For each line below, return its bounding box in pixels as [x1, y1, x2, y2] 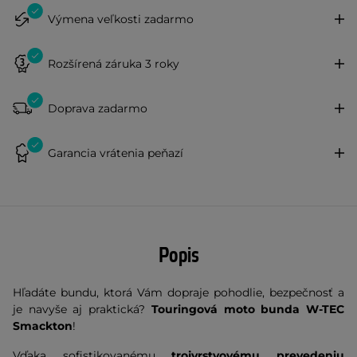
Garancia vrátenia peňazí [48, 145, 183, 160]
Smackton [13, 319, 73, 333]
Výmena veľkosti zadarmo [48, 11, 194, 26]
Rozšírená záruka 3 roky [48, 56, 179, 71]
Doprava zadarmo [48, 100, 147, 116]
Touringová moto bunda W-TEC [145, 302, 345, 316]
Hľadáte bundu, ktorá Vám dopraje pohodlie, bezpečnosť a [13, 285, 344, 300]
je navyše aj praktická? [13, 302, 146, 316]
